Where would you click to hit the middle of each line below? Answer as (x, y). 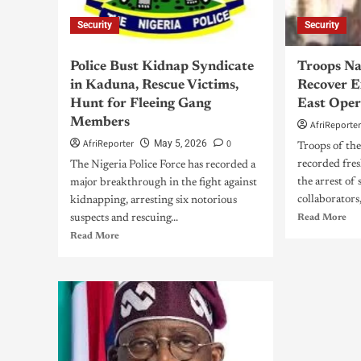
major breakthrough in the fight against (164, 183)
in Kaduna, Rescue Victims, (154, 86)
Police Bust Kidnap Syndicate (162, 67)
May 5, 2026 (180, 143)
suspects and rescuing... (124, 218)
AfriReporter (108, 144)
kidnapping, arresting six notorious (154, 201)
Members (100, 123)
